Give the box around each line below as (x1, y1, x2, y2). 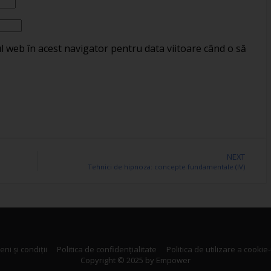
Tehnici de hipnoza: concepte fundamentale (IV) (88, 162, 245, 171)
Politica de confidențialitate (57, 243, 157, 255)
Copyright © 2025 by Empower (80, 254, 191, 266)
